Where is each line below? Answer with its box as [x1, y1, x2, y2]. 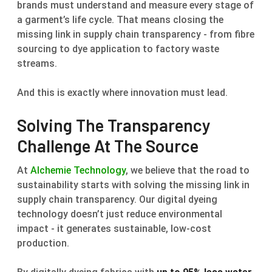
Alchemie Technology [30, 164, 126, 176]
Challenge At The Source [17, 135, 199, 156]
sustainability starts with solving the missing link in [17, 178, 250, 191]
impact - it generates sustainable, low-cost [17, 222, 211, 234]
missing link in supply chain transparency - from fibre [17, 28, 254, 40]
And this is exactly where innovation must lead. [17, 86, 228, 98]
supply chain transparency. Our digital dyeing [17, 193, 217, 205]
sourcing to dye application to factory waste [17, 42, 219, 55]
